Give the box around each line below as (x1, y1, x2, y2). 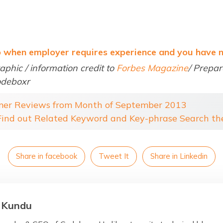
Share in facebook (15, 151, 77, 161)
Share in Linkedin (150, 151, 208, 161)
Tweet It (98, 151, 129, 161)
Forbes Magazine (116, 62, 188, 74)
